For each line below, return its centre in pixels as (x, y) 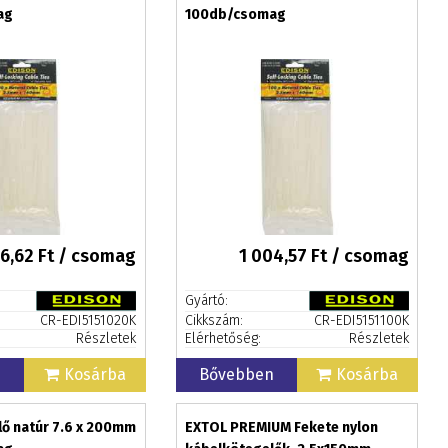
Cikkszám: (213, 320)
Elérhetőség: (222, 338)
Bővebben (236, 374)
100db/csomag (235, 14)
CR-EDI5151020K (88, 320)
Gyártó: (206, 300)
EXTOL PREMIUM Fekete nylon (281, 427)
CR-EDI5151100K (361, 320)
